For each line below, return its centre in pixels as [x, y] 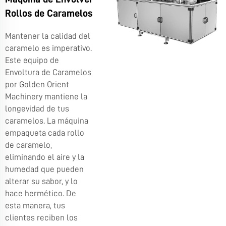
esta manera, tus [35, 205]
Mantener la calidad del [48, 36]
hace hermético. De [41, 193]
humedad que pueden [44, 169]
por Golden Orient [37, 84]
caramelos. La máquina [47, 121]
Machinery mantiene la [46, 96]
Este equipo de [32, 60]
